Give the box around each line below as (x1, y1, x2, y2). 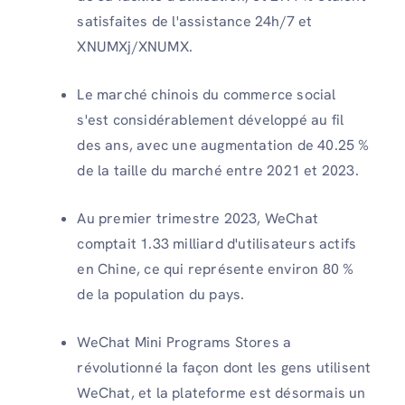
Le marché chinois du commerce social (77, 85, 336, 105)
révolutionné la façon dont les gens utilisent (77, 358, 372, 378)
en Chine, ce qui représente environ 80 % (77, 259, 354, 279)
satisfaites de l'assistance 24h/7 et (77, 12, 313, 32)
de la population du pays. (77, 285, 245, 305)
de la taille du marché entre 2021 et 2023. (77, 161, 359, 181)
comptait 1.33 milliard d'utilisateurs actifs (77, 234, 357, 254)
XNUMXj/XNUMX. (77, 37, 193, 57)
